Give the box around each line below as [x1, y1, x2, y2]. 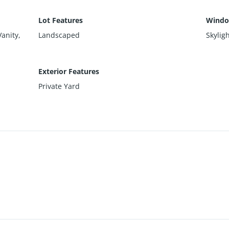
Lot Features [38, 15, 83, 26]
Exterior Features [38, 66, 100, 77]
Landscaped [38, 30, 80, 40]
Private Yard [38, 81, 80, 91]
